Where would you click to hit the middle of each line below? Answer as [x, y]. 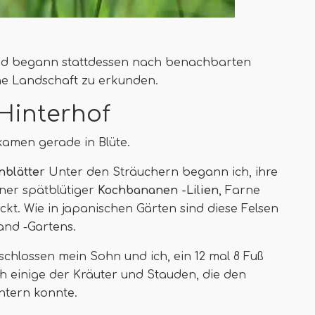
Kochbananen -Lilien [158, 191]
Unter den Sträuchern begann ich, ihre [161, 172]
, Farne [239, 191]
